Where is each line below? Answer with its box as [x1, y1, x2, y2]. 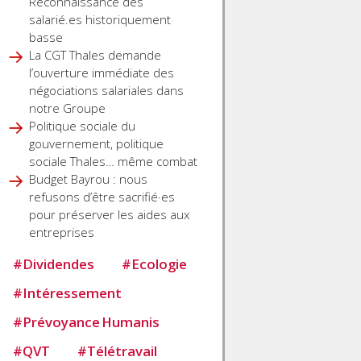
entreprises [29, 224, 95, 241]
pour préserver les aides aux [29, 206, 190, 223]
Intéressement [23, 283, 122, 302]
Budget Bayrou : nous [29, 171, 148, 188]
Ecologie [131, 254, 188, 273]
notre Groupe [29, 100, 106, 117]
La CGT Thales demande [29, 47, 162, 64]
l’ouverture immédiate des [29, 64, 175, 81]
